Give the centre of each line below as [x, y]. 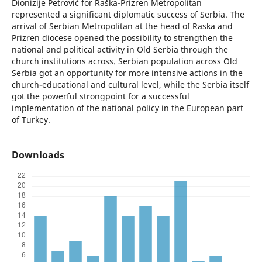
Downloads [38, 155]
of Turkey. [31, 120]
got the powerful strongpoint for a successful [100, 96]
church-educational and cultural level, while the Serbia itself [130, 85]
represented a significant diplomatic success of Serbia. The [128, 15]
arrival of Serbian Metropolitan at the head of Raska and [122, 26]
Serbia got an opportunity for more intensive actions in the [127, 73]
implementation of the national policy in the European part [127, 108]
